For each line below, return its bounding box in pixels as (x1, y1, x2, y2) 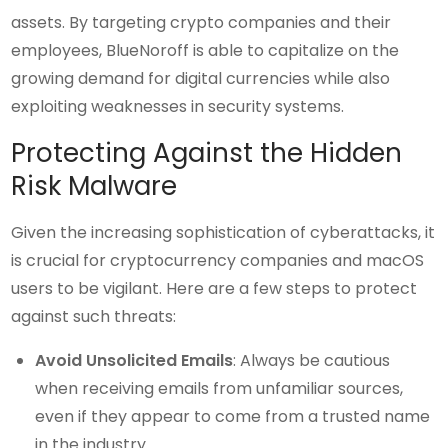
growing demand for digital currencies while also (11, 67, 391, 91)
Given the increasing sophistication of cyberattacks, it (11, 221, 436, 245)
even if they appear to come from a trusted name (35, 405, 431, 429)
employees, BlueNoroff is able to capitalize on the (11, 39, 400, 63)
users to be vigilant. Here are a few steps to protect (11, 277, 418, 301)
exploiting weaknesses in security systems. (11, 95, 345, 119)
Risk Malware (11, 168, 178, 205)
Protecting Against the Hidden (11, 135, 403, 172)
